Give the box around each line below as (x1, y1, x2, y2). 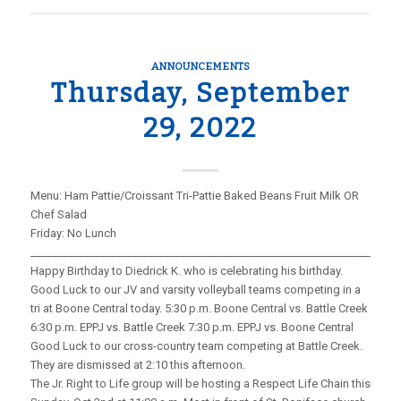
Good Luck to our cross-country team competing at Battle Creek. (30, 339, 363, 353)
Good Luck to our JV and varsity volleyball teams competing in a (30, 283, 361, 296)
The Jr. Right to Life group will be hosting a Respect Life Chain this (30, 377, 371, 390)
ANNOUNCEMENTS (150, 60, 250, 73)
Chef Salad (30, 208, 87, 221)
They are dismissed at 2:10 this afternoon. (30, 358, 245, 371)
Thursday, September (50, 77, 350, 109)
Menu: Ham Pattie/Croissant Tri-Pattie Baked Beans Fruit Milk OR (30, 189, 359, 202)
